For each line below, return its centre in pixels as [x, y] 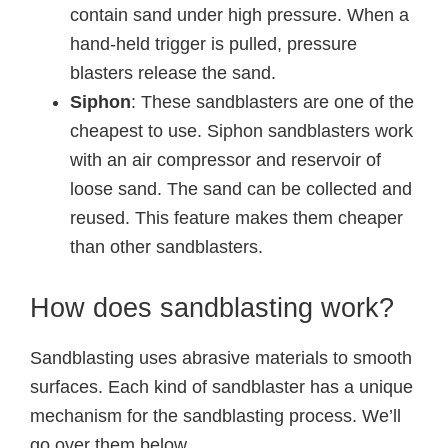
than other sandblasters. [166, 247]
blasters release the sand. [173, 73]
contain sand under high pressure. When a [239, 15]
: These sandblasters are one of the [272, 102]
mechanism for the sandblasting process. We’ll [215, 416]
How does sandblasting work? [212, 308]
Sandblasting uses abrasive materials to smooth [221, 358]
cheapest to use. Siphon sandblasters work [241, 131]
